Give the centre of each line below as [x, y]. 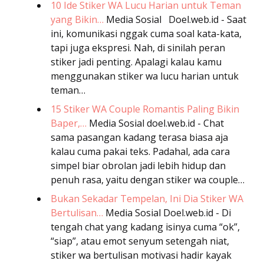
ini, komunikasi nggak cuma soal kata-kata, [146, 33]
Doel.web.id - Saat [205, 19]
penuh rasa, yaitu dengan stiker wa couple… [148, 179]
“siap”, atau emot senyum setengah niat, [140, 241]
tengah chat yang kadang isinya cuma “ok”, [145, 227]
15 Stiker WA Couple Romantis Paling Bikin [145, 109]
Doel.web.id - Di [197, 212]
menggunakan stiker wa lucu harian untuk [145, 76]
